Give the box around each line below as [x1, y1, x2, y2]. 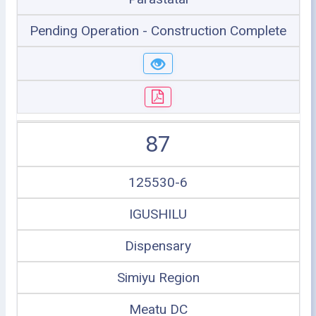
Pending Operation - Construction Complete [30, 23, 286, 39]
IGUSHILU [129, 206, 187, 222]
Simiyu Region [116, 269, 200, 286]
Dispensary [125, 238, 191, 254]
